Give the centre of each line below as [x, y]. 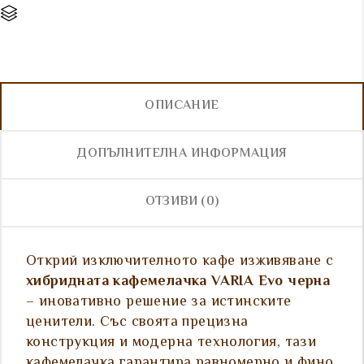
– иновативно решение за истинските [159, 303]
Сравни [51, 14]
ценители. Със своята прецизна [137, 323]
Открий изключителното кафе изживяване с [180, 262]
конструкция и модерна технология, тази [171, 343]
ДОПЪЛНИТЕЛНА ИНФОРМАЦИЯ [182, 154]
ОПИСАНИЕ [182, 106]
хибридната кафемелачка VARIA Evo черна [178, 282]
